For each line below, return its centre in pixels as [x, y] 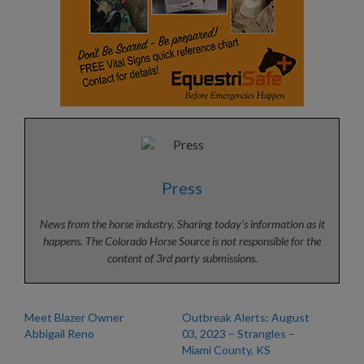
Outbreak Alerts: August [246, 317]
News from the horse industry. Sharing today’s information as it [182, 223]
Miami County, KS [226, 349]
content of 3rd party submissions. [182, 258]
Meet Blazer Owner [74, 317]
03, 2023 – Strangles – [238, 333]
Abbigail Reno [59, 333]
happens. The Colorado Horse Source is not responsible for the [182, 240]
